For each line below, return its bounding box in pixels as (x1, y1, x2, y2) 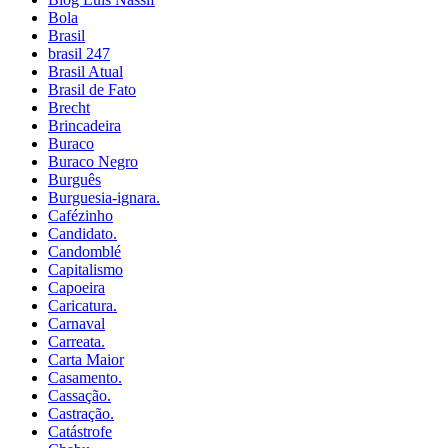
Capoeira (48, 279, 105, 297)
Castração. (48, 405, 114, 423)
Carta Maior (48, 351, 124, 369)
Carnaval (48, 315, 105, 333)
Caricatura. (48, 297, 117, 315)
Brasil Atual (48, 63, 123, 81)
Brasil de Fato (48, 81, 136, 99)
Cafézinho (48, 207, 113, 225)
